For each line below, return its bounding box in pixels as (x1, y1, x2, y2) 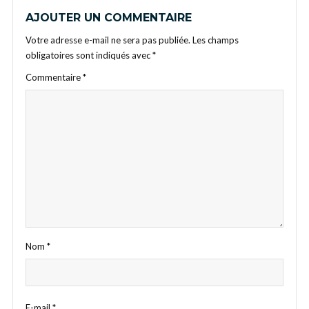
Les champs (192, 34, 239, 46)
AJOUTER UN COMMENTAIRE (26, 11, 192, 24)
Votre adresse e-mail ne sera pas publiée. (26, 34, 190, 46)
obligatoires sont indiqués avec (26, 50, 152, 61)
